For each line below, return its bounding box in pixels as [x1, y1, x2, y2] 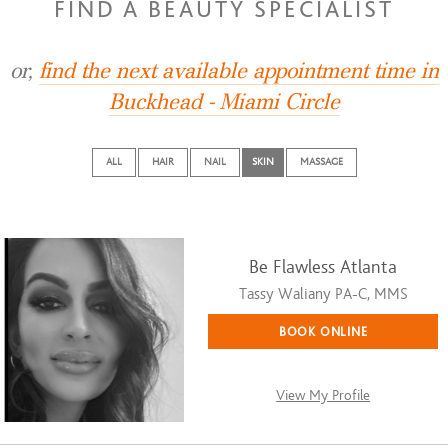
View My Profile [276, 386, 371, 404]
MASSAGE [299, 156, 343, 168]
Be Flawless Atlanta [249, 257, 398, 279]
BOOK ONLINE [278, 324, 368, 340]
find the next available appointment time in [38, 58, 439, 84]
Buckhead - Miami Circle [108, 89, 340, 115]
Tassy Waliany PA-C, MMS [238, 285, 408, 304]
